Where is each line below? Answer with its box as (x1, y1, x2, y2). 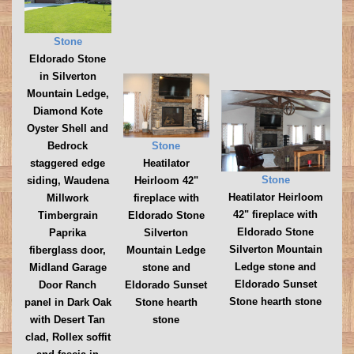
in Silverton (39, 70, 96, 83)
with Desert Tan (30, 314, 105, 326)
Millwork (47, 192, 88, 205)
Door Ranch (39, 279, 96, 292)
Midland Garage (28, 262, 107, 274)
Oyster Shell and (27, 122, 108, 135)
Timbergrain (37, 209, 98, 222)
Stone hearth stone (229, 296, 322, 308)
